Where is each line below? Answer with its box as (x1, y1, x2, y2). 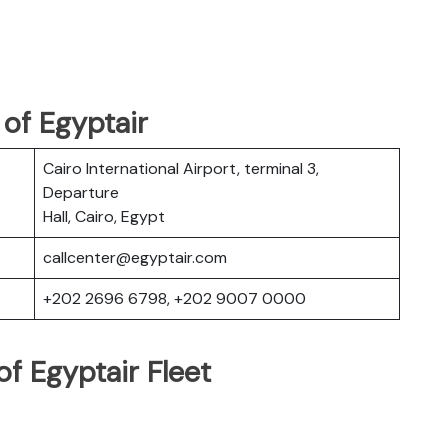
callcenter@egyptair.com (43, 246, 227, 268)
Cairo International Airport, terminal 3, (43, 157, 319, 179)
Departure (43, 181, 119, 203)
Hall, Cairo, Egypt (43, 205, 165, 227)
